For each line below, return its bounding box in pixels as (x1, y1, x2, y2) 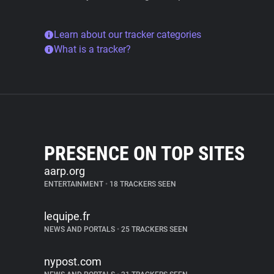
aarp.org (44, 165, 85, 177)
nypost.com (44, 255, 102, 268)
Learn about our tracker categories (54, 29, 201, 40)
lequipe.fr (44, 210, 90, 223)
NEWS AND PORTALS (44, 225, 117, 234)
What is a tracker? (54, 43, 131, 55)
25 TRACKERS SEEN (119, 225, 188, 234)
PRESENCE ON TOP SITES (44, 142, 245, 165)
